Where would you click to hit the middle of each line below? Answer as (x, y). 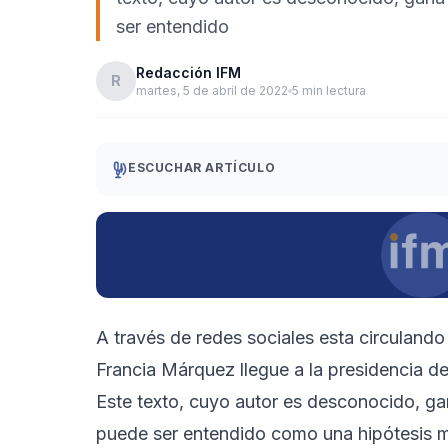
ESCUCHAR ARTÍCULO (202, 167)
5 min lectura (329, 90)
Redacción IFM (188, 72)
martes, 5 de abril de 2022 (212, 90)
